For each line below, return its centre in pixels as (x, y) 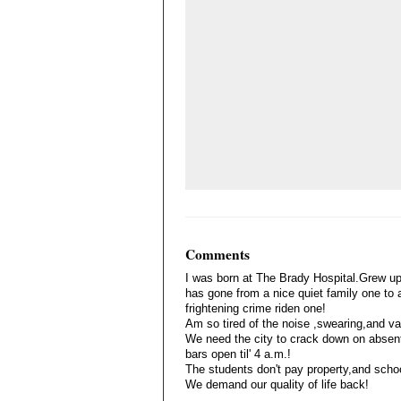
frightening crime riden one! (256, 308)
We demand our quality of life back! (277, 384)
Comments (218, 254)
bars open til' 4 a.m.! (238, 354)
